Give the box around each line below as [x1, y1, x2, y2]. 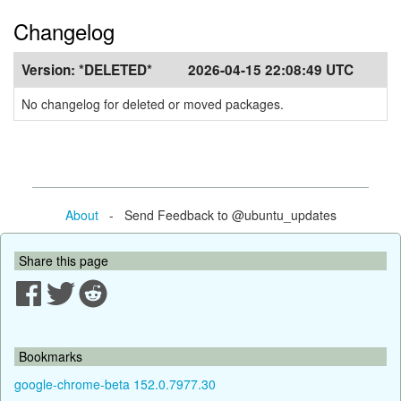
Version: [21, 60, 79, 80]
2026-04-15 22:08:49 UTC [188, 60, 354, 80]
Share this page [19, 251, 108, 269]
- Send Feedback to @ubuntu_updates [98, 205, 337, 224]
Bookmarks [19, 346, 82, 365]
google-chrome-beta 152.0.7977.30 [14, 374, 216, 393]
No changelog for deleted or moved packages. [21, 95, 284, 113]
